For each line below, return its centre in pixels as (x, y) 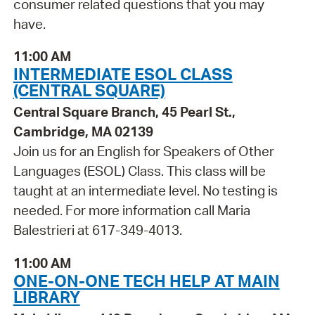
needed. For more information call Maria (131, 211)
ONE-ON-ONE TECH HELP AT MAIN (146, 281)
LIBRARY (46, 297)
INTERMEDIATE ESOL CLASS (123, 74)
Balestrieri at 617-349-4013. (97, 230)
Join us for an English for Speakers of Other (143, 152)
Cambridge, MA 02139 (83, 132)
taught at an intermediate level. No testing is (145, 191)
